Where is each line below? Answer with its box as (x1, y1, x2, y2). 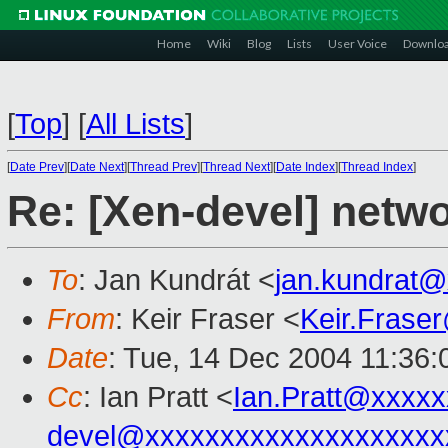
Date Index (276, 160, 335, 174)
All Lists (86, 108, 185, 140)
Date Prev (10, 160, 64, 174)
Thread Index (341, 160, 413, 174)
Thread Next (203, 160, 270, 174)
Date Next (70, 160, 124, 174)
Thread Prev (130, 160, 197, 174)
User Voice (328, 36, 387, 51)
